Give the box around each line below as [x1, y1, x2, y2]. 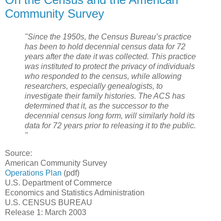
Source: [5, 149, 32, 158]
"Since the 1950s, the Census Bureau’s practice [25, 33, 191, 41]
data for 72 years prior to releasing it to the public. [25, 121, 196, 130]
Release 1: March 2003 [5, 208, 86, 217]
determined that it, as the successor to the [25, 102, 169, 110]
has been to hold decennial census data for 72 [25, 42, 185, 51]
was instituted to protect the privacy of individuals [25, 62, 195, 71]
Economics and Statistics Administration [5, 188, 145, 197]
